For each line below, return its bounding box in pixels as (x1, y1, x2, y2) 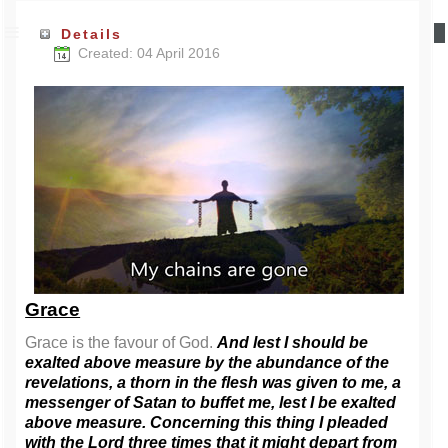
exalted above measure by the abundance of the (25, 353, 390, 371)
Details (55, 26, 123, 43)
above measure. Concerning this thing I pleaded (25, 413, 389, 431)
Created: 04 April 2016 (77, 45, 220, 62)
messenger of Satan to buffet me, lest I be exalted (25, 393, 397, 411)
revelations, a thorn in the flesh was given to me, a (25, 373, 402, 391)
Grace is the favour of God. (25, 333, 218, 351)
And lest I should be (217, 333, 369, 351)
